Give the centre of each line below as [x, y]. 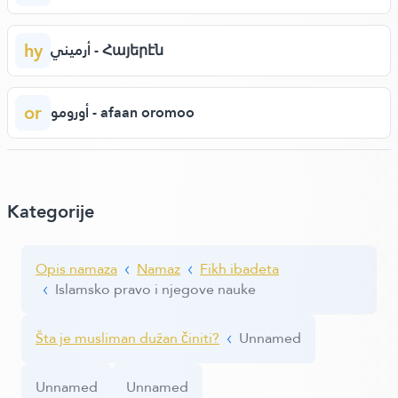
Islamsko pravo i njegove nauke [155, 289]
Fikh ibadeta [239, 268]
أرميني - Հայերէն [127, 50]
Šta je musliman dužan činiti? [127, 338]
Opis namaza [76, 268]
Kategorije [51, 211]
